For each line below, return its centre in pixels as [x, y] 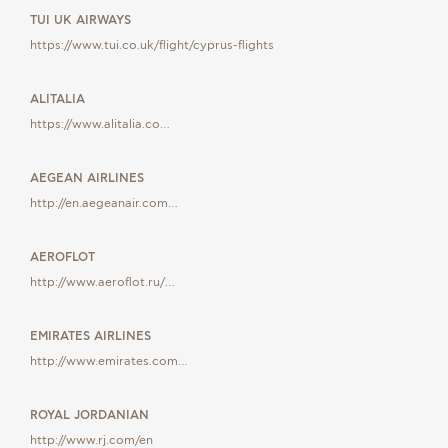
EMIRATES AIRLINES [90, 336]
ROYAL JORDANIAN [89, 415]
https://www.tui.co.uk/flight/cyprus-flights [152, 45]
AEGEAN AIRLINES [87, 178]
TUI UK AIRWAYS [80, 20]
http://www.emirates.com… [109, 361]
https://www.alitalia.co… [100, 124]
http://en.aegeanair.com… [104, 203]
